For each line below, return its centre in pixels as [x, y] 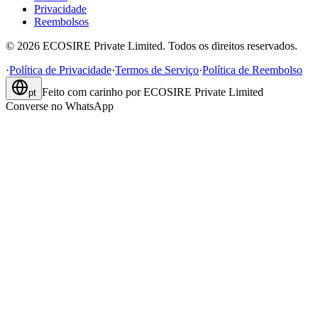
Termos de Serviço [157, 70]
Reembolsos [61, 22]
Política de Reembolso [252, 70]
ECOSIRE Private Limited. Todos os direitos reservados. [170, 46]
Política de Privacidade [60, 70]
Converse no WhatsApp [60, 106]
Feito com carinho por [91, 92]
